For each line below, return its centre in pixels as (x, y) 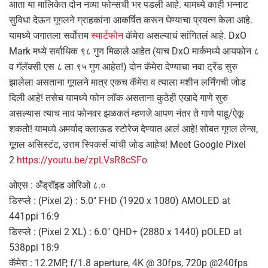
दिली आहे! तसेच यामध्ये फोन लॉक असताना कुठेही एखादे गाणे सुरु (118, 98)
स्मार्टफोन (108, 36)
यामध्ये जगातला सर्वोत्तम (50, 36)
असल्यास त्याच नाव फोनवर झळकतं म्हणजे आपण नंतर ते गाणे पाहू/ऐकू (127, 114)
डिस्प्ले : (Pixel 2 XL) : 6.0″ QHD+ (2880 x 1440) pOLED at (125, 232)
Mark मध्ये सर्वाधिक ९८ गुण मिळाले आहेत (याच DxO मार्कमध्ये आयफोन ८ (134, 51)
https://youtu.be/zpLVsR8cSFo (82, 160)
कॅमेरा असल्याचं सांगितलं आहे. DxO (186, 36)
